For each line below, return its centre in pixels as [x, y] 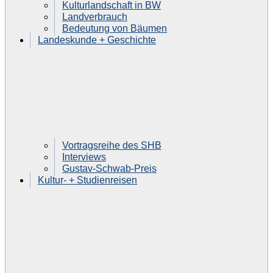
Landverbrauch [95, 16]
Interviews [84, 157]
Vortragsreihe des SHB [112, 145]
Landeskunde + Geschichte [97, 40]
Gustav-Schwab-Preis [109, 168]
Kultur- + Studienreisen [87, 180]
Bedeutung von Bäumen [115, 28]
